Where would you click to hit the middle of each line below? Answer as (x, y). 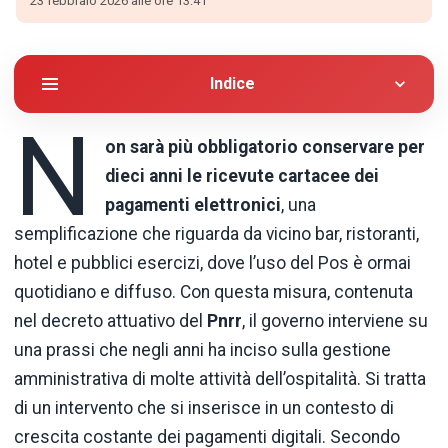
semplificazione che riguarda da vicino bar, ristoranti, (216, 233)
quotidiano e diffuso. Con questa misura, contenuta (213, 291)
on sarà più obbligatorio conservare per (265, 146)
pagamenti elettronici (193, 204)
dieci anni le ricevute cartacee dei (242, 175)
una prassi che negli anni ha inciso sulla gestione (202, 349)
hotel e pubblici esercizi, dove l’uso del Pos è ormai (212, 262)
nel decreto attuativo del (110, 320)
